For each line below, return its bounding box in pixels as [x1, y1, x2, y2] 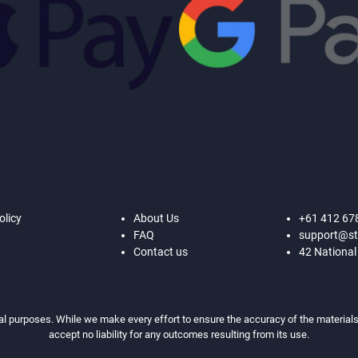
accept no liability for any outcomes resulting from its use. [49, 328, 309, 340]
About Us [133, 211, 179, 225]
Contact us [133, 245, 188, 258]
